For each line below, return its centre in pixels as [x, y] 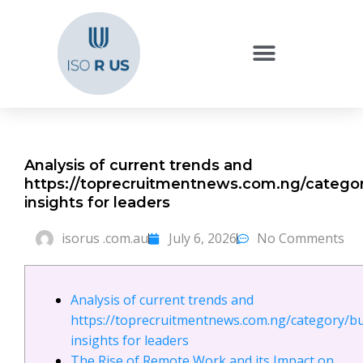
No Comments [300, 238]
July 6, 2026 [202, 238]
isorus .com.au [105, 238]
